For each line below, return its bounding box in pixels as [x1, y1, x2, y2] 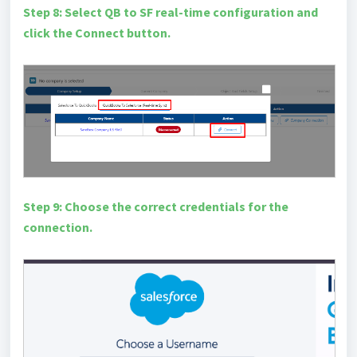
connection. [23, 218, 92, 235]
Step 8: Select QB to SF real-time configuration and [23, 3, 318, 20]
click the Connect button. [23, 24, 171, 41]
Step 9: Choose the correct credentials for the [23, 198, 288, 214]
